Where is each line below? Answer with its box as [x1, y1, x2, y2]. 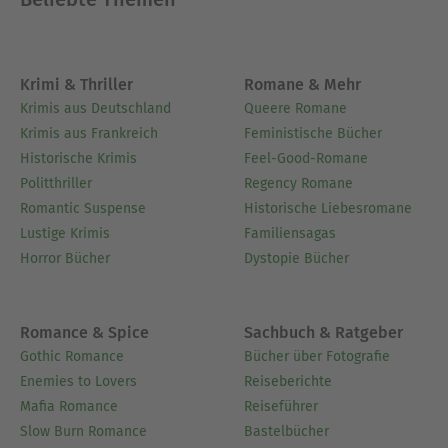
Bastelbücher [244, 422, 329, 440]
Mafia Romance [20, 397, 118, 415]
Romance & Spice [20, 322, 149, 342]
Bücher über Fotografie [244, 347, 390, 365]
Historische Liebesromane [244, 200, 412, 218]
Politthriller [20, 175, 92, 193]
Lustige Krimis [20, 225, 110, 243]
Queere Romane [244, 100, 347, 118]
